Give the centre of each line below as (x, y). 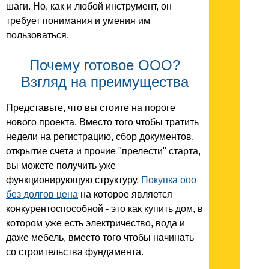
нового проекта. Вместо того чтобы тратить (102, 122)
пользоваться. (38, 35)
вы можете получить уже (61, 165)
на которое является (125, 194)
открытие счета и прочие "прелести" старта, (103, 151)
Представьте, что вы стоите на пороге (91, 107)
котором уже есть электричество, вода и (95, 223)
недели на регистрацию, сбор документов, (100, 136)
